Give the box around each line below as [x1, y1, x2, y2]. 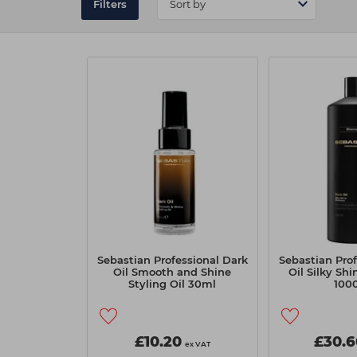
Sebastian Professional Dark [96, 253, 248, 266]
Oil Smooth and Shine [113, 265, 231, 278]
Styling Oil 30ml [128, 277, 216, 290]
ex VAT [184, 339, 210, 348]
